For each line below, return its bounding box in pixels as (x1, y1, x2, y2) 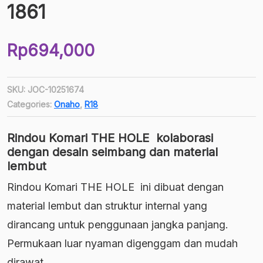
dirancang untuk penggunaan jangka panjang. (7, 218, 228, 231)
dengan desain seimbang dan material (7, 145, 218, 160)
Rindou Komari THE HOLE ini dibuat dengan (7, 181, 224, 194)
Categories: (7, 99, 54, 110)
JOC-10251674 (28, 85, 84, 95)
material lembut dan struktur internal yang (7, 200, 207, 213)
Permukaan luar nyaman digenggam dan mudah (7, 237, 238, 250)
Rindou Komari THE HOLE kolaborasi (7, 131, 213, 146)
